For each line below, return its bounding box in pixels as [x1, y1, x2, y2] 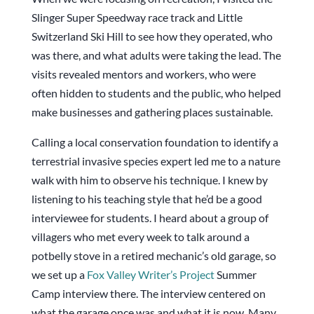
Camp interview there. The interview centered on [31, 287, 266, 301]
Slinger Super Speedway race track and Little [31, 11, 243, 25]
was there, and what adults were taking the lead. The [31, 48, 281, 62]
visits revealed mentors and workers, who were [31, 67, 256, 81]
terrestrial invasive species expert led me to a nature [31, 154, 280, 168]
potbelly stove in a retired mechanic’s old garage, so [31, 249, 276, 263]
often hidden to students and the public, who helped [31, 86, 281, 100]
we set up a [31, 268, 87, 282]
